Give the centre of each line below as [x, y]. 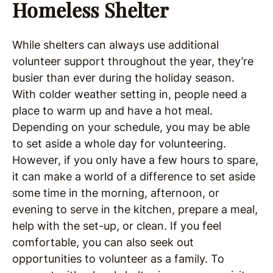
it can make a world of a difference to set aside [134, 176]
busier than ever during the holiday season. [123, 78]
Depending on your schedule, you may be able [131, 127]
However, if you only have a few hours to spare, [135, 160]
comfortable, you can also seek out [103, 242]
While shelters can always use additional [115, 45]
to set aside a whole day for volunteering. [119, 144]
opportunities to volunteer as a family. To [118, 259]
